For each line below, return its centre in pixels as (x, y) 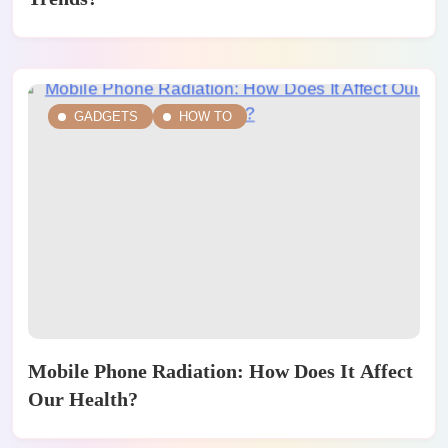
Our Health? (83, 398)
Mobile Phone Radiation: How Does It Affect (220, 370)
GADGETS (106, 117)
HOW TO (205, 117)
